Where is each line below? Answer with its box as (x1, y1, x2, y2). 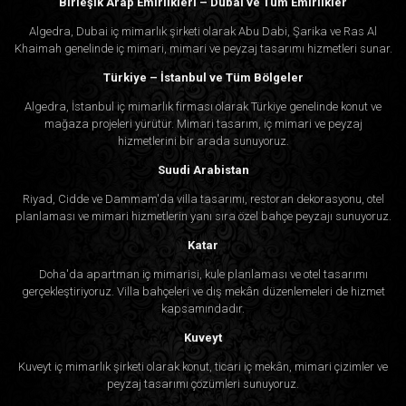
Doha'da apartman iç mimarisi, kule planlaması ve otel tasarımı (38, 266, 368, 281)
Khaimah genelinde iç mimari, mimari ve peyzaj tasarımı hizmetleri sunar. (14, 41, 392, 55)
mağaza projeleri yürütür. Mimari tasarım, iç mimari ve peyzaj (43, 116, 362, 130)
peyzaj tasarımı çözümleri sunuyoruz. (107, 376, 299, 391)
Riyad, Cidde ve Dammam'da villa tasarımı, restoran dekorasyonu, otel (22, 191, 384, 206)
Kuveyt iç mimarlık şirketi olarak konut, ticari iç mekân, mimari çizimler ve (18, 359, 388, 373)
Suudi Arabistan (157, 162, 249, 177)
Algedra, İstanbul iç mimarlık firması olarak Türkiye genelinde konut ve (24, 99, 382, 113)
